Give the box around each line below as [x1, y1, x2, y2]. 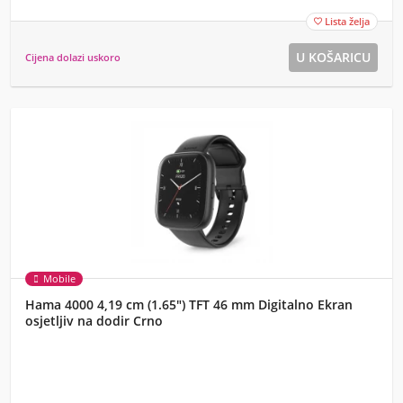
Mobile [43, 272, 76, 285]
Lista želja [325, 14, 370, 28]
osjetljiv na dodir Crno [25, 312, 163, 329]
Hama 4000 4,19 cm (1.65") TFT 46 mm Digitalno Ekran [25, 296, 353, 313]
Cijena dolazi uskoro [25, 50, 121, 64]
